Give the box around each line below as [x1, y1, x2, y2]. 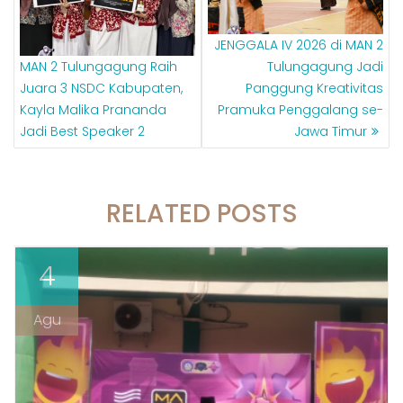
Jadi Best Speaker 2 [20, 121, 145, 140]
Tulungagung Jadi [267, 57, 383, 76]
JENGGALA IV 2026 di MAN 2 [214, 35, 383, 54]
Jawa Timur [294, 121, 367, 140]
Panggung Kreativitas [246, 78, 383, 97]
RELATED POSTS [105, 195, 298, 231]
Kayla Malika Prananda [20, 100, 166, 119]
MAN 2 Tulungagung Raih [20, 57, 177, 76]
